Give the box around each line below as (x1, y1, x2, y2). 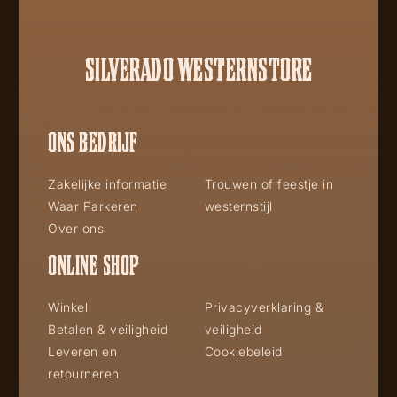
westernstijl (204, 198, 273, 214)
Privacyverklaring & (204, 299, 324, 315)
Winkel (48, 299, 88, 315)
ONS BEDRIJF (48, 127, 138, 154)
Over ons (48, 220, 104, 236)
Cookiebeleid (204, 343, 283, 359)
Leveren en (48, 343, 117, 359)
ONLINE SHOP (48, 250, 140, 277)
